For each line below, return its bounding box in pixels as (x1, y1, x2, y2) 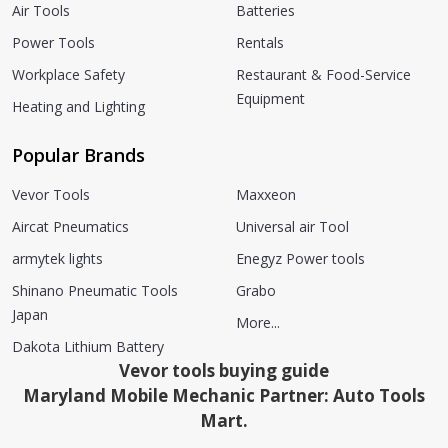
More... (236, 313, 280, 333)
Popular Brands (12, 143, 145, 168)
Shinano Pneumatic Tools (12, 281, 178, 301)
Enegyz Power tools (236, 249, 365, 269)
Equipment (236, 89, 305, 109)
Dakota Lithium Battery (12, 337, 164, 357)
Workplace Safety (12, 65, 125, 85)
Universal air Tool (236, 217, 349, 237)
